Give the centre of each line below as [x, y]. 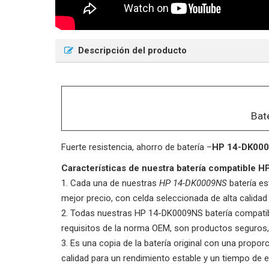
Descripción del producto [132, 50]
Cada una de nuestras [115, 183]
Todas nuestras [102, 213]
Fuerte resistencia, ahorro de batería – [137, 147]
